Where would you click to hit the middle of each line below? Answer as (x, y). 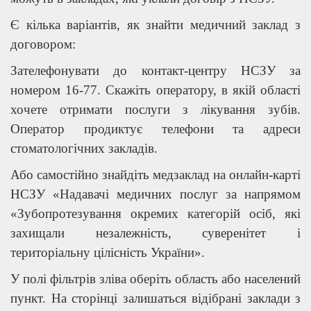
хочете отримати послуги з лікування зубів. (155, 109)
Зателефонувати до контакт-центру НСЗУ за (155, 70)
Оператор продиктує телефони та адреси (155, 128)
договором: (43, 44)
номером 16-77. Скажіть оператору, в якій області (155, 90)
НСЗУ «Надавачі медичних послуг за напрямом (155, 194)
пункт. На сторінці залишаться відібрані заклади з (155, 298)
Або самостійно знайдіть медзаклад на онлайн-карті (155, 174)
